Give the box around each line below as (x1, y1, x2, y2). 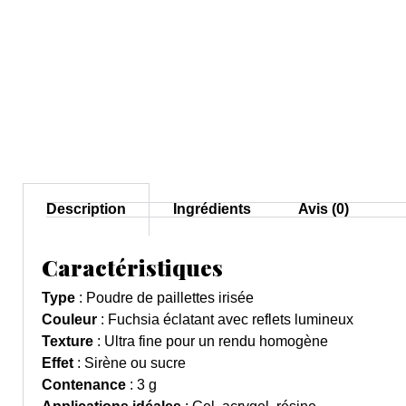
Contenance (42, 377, 126, 393)
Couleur (42, 312, 97, 328)
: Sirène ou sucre (73, 355, 186, 372)
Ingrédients (173, 201, 251, 217)
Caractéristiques (42, 252, 223, 283)
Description (46, 201, 126, 217)
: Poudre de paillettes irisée (75, 290, 254, 306)
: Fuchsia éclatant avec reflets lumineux (97, 312, 353, 328)
